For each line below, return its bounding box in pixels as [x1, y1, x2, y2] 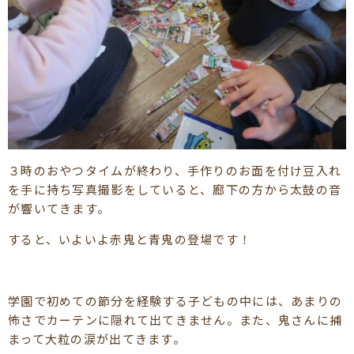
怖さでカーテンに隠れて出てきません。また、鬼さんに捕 [8, 311, 343, 329]
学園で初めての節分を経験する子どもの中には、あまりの [8, 292, 343, 310]
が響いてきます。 [8, 200, 111, 217]
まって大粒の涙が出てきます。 [8, 330, 186, 348]
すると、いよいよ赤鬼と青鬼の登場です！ [8, 231, 252, 248]
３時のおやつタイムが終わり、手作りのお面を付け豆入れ [8, 162, 342, 179]
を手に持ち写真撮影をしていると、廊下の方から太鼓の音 [8, 181, 342, 198]
